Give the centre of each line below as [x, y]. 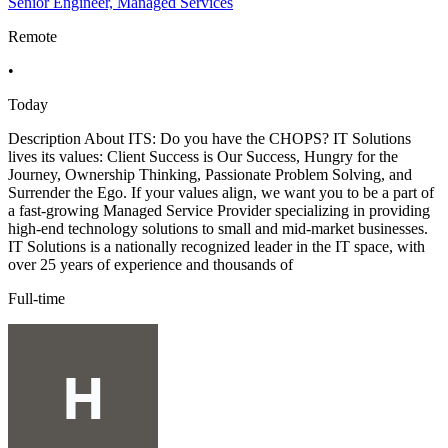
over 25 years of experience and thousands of [150, 265]
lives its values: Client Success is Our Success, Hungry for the [203, 157]
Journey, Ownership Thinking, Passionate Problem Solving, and [210, 175]
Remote [32, 37]
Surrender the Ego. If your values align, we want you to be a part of [221, 193]
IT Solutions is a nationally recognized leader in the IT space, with [216, 247]
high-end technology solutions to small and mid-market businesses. [218, 229]
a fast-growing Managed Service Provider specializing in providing [219, 211]
